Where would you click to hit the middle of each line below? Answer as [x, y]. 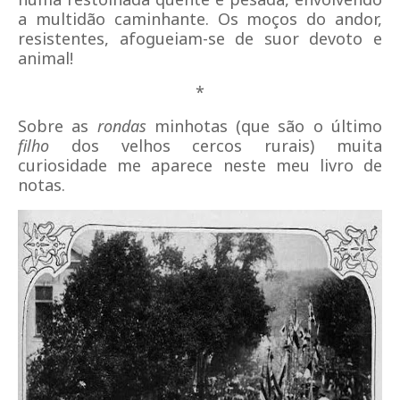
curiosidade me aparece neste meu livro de [200, 165]
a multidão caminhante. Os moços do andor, [200, 19]
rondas [121, 126]
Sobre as [58, 126]
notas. [42, 185]
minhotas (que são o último [264, 126]
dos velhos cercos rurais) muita [216, 146]
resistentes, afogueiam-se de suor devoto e [200, 38]
